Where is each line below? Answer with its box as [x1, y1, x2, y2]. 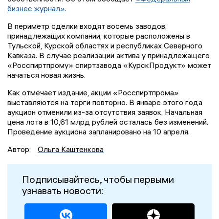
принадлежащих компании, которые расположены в [7, 31, 190, 41]
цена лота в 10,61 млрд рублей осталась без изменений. [7, 117, 208, 127]
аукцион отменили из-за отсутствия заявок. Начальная [7, 107, 202, 117]
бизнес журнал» [7, 3, 65, 14]
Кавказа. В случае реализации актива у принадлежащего [7, 50, 210, 61]
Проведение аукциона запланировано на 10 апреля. [7, 127, 190, 137]
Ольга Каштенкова [38, 144, 104, 154]
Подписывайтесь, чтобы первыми [22, 173, 174, 186]
